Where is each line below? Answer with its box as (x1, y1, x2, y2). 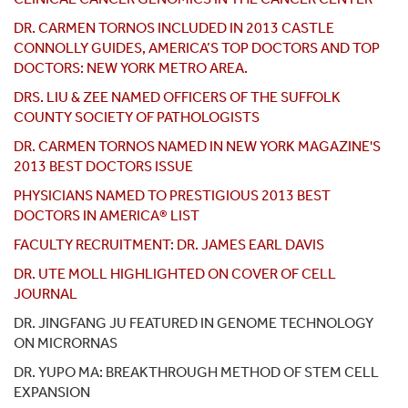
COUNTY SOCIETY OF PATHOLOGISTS (14, 108, 260, 127)
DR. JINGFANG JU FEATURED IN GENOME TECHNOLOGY (14, 314, 373, 332)
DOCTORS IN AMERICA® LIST (14, 207, 199, 225)
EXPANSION (14, 383, 90, 402)
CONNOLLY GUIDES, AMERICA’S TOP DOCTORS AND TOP (14, 39, 380, 57)
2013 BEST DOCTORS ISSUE (14, 158, 193, 176)
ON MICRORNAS (14, 334, 117, 352)
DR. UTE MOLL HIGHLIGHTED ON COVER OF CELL (14, 265, 336, 283)
